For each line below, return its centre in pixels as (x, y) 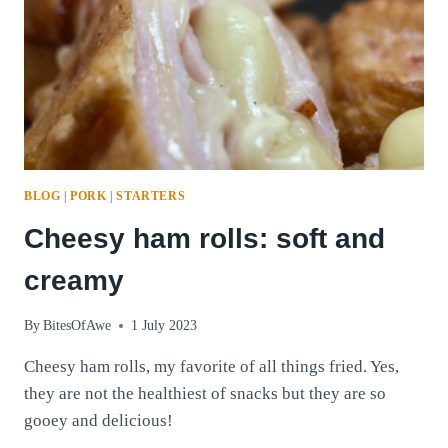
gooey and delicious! (98, 421)
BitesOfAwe (77, 326)
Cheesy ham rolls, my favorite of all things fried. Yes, (211, 367)
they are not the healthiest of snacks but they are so (205, 394)
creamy (74, 280)
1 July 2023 (164, 326)
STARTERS (151, 195)
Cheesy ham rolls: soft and (204, 238)
